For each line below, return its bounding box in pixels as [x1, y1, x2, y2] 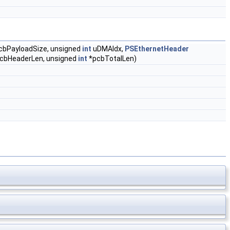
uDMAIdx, [91, 45, 125, 53]
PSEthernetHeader [125, 45, 189, 53]
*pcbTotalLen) [87, 54, 137, 63]
